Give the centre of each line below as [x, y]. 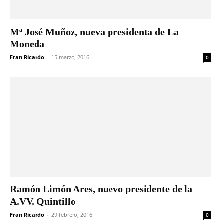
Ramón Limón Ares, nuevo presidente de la [101, 189]
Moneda [27, 44]
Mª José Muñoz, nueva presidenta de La [94, 32]
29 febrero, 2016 [72, 214]
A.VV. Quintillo [43, 201]
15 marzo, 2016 [70, 57]
